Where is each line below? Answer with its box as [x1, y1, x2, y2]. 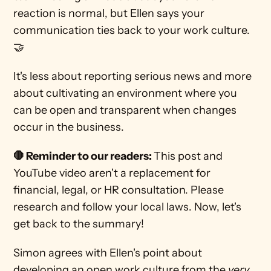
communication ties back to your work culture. [13, 24, 250, 37]
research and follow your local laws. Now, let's [13, 200, 242, 214]
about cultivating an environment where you [13, 87, 238, 100]
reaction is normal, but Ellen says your [13, 7, 205, 20]
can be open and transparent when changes [13, 103, 237, 117]
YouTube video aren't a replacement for [13, 166, 211, 180]
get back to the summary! [13, 217, 147, 230]
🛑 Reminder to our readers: [13, 149, 154, 163]
